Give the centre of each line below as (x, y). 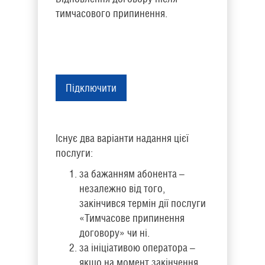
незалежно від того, (122, 188)
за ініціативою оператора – (137, 248)
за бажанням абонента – (132, 174)
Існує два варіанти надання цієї (122, 138)
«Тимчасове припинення (132, 218)
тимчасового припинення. (112, 13)
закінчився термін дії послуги (143, 203)
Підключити (91, 88)
